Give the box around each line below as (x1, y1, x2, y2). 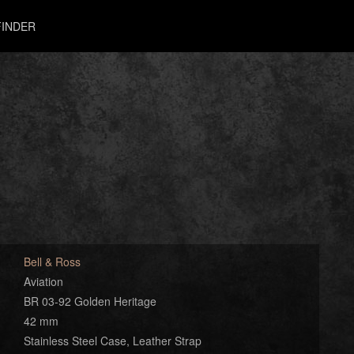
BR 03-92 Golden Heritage (23, 293, 156, 309)
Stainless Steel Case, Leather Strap (23, 333, 201, 348)
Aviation (23, 273, 63, 289)
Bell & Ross (23, 254, 81, 269)
